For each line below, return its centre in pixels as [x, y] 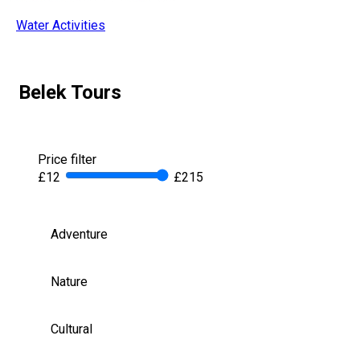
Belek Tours [70, 93]
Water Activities [61, 26]
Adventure [79, 235]
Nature [69, 282]
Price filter [67, 160]
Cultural [72, 329]
